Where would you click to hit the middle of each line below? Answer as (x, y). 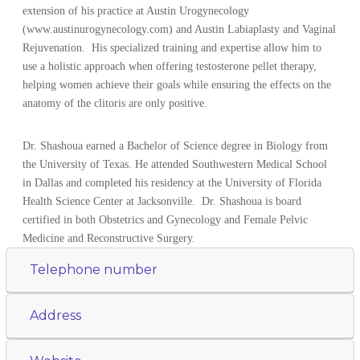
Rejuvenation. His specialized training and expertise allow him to (172, 47)
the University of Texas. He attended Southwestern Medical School (175, 164)
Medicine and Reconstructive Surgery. (109, 238)
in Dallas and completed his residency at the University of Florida (172, 182)
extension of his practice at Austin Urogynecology (136, 10)
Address (55, 315)
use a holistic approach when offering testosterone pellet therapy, (170, 66)
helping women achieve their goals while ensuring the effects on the (177, 84)
